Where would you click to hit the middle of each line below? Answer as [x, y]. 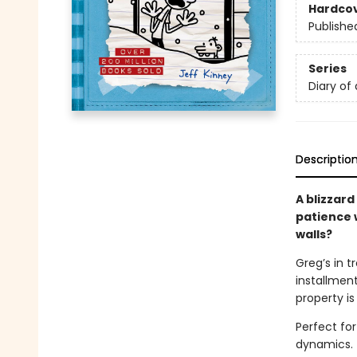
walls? [315, 234]
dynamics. [324, 344]
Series [327, 69]
